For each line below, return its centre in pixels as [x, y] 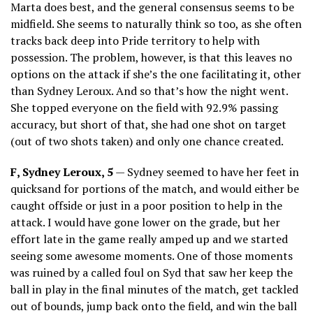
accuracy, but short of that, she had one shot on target [148, 124]
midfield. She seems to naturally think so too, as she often [156, 23]
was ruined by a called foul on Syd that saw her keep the [152, 272]
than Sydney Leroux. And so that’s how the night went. [149, 90]
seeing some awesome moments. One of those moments [152, 255]
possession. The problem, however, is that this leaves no [151, 57]
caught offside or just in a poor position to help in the [146, 205]
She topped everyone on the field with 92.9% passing [144, 107]
